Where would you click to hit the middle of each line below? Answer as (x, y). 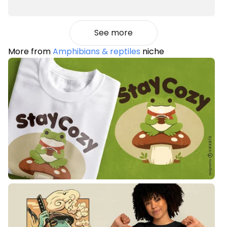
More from (30, 51)
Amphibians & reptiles (97, 51)
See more (113, 32)
